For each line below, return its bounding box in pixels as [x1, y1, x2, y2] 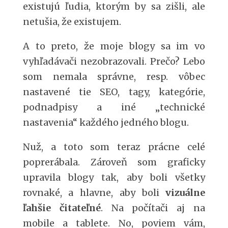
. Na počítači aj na [100, 202, 206, 214]
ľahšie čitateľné [22, 202, 101, 214]
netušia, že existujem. [22, 16, 121, 27]
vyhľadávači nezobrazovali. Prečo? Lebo [22, 55, 206, 67]
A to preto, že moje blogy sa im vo [22, 40, 206, 52]
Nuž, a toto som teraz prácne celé [22, 141, 206, 153]
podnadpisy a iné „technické [22, 101, 206, 113]
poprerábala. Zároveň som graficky [22, 156, 206, 168]
